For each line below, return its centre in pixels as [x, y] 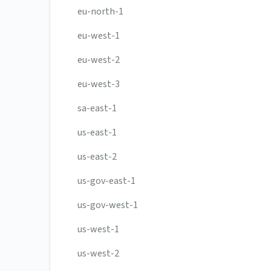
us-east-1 [97, 133]
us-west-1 [98, 230]
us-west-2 [98, 254]
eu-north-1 [100, 12]
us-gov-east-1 [106, 181]
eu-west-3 [99, 84]
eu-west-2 [99, 60]
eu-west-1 [99, 36]
